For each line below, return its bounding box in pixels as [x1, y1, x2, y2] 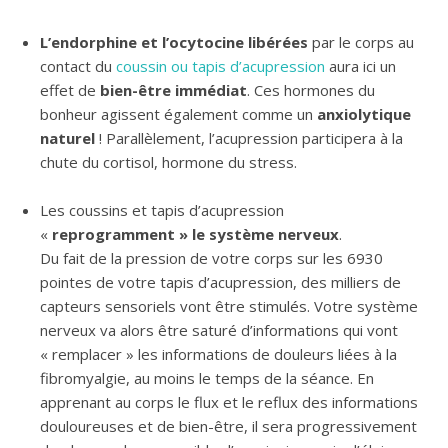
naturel [40, 128, 95, 148]
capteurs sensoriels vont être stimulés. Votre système [40, 296, 418, 316]
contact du [40, 56, 116, 76]
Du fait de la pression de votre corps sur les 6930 [40, 248, 383, 268]
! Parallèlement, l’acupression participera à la [95, 128, 403, 148]
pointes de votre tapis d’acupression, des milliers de [40, 272, 401, 292]
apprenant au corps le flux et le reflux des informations [40, 392, 418, 412]
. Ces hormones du [247, 80, 375, 100]
